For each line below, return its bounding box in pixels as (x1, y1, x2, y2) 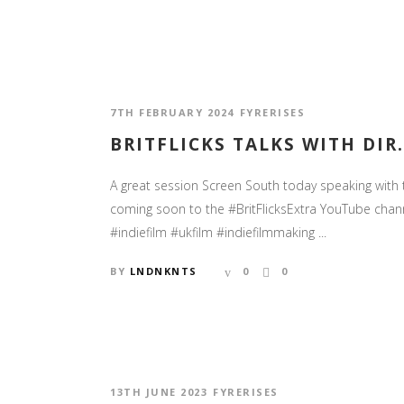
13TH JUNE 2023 (110, 385, 207, 399)
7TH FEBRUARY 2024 (110, 105, 234, 119)
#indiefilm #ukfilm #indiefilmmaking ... (110, 224, 326, 242)
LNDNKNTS (129, 264, 197, 279)
